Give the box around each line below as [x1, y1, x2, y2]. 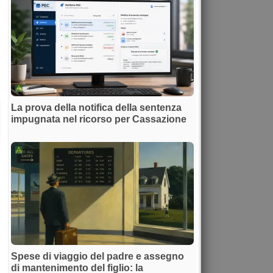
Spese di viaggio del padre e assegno [11, 250, 184, 261]
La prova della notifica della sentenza [11, 102, 182, 113]
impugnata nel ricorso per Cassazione [11, 113, 186, 124]
